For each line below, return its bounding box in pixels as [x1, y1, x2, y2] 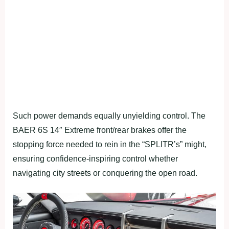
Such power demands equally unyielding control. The [13, 111, 205, 121]
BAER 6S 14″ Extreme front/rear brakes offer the [13, 126, 187, 135]
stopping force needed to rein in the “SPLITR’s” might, [13, 140, 207, 149]
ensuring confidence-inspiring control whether [13, 154, 178, 164]
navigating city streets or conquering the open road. [13, 169, 197, 178]
